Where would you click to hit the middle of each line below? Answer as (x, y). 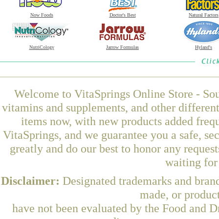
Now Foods (42, 15)
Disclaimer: (32, 181)
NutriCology (42, 47)
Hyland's (204, 47)
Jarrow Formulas (122, 47)
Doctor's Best (122, 15)
